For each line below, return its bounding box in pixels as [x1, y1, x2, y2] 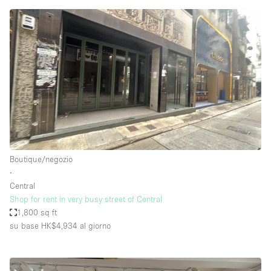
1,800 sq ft [17, 207, 57, 217]
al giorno [77, 220, 111, 230]
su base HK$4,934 [10, 220, 77, 230]
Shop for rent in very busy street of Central [10, 194, 162, 204]
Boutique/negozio [10, 154, 73, 164]
